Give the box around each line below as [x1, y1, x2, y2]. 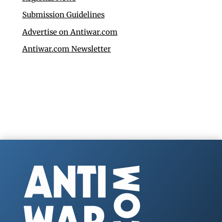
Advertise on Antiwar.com [22, 27, 117, 37]
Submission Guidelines [22, 10, 105, 20]
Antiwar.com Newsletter [22, 44, 111, 54]
